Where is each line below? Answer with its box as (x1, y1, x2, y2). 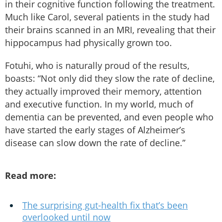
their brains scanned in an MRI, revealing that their (5, 23, 216, 36)
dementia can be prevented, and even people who (5, 111, 214, 123)
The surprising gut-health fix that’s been (22, 199, 188, 211)
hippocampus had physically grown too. (5, 36, 174, 49)
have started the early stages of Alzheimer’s (5, 123, 185, 136)
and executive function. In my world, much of (5, 98, 193, 110)
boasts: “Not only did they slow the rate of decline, (5, 72, 215, 84)
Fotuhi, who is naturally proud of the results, (5, 59, 189, 71)
